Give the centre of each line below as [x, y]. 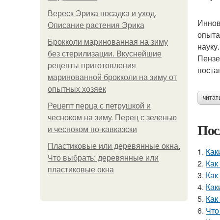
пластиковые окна [81, 170]
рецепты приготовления [92, 66]
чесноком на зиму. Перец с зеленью [112, 118]
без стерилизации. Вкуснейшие [105, 54]
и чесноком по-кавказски [92, 129]
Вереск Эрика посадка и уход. [102, 14]
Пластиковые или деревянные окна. [114, 146]
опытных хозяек [77, 89]
